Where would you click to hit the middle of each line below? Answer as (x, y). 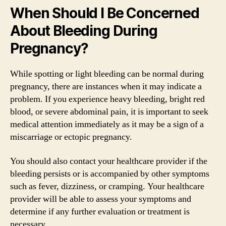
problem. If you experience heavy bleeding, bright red (107, 99)
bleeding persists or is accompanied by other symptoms (110, 174)
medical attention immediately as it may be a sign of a (107, 124)
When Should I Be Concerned (105, 13)
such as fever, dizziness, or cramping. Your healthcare (107, 186)
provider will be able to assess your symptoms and (101, 199)
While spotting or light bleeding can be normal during (107, 74)
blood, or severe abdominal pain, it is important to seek (109, 112)
